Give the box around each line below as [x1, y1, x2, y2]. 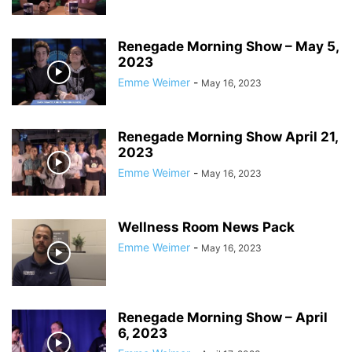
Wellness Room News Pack [118, 219, 295, 235]
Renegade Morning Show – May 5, [118, 38, 339, 54]
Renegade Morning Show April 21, [118, 129, 338, 145]
